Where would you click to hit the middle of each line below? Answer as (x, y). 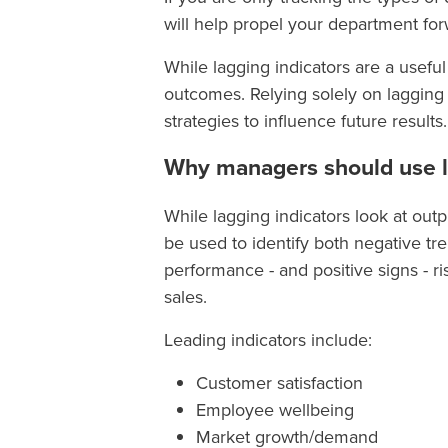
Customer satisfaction (279, 382)
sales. (188, 296)
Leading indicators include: (268, 339)
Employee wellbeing (277, 409)
